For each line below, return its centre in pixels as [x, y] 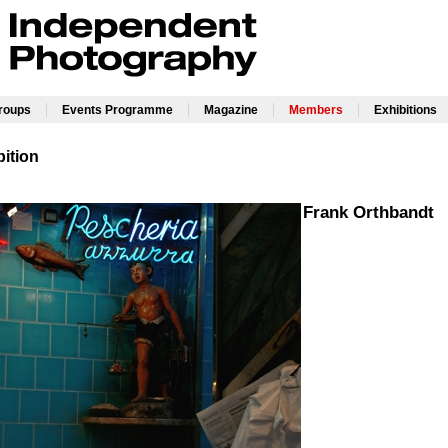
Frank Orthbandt [368, 212]
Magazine [230, 110]
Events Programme [117, 110]
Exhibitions [405, 110]
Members [315, 110]
